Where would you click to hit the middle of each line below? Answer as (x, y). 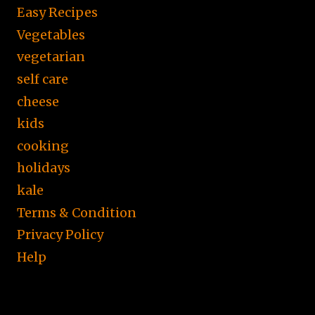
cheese (38, 101)
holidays (44, 168)
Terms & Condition (77, 212)
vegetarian (51, 57)
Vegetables (51, 34)
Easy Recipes (57, 13)
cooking (43, 146)
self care (43, 79)
